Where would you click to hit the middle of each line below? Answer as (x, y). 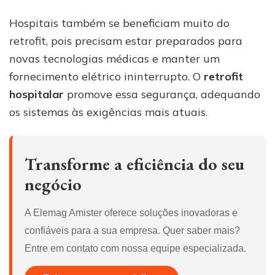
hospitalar (37, 94)
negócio (53, 184)
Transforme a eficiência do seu (134, 164)
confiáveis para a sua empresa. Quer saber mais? (132, 230)
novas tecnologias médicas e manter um (114, 58)
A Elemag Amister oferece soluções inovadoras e (131, 212)
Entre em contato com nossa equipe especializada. (135, 248)
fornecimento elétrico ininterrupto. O (107, 76)
